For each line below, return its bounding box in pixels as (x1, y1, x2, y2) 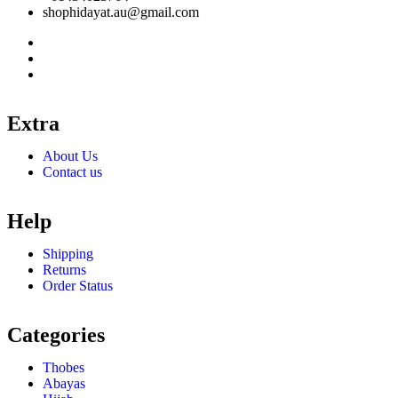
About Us (43, 148, 98, 164)
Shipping (43, 246, 93, 262)
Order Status (43, 278, 113, 294)
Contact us (43, 164, 102, 180)
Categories (7, 323, 105, 347)
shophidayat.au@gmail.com (43, 4, 199, 20)
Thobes (43, 360, 84, 376)
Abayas (43, 376, 85, 392)
